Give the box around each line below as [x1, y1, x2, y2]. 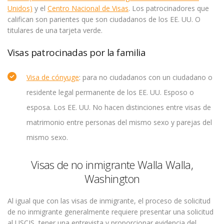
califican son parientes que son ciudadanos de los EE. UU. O [7, 14, 200, 24]
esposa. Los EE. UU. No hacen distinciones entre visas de [26, 102, 211, 112]
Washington [84, 171, 140, 186]
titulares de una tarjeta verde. [7, 25, 102, 35]
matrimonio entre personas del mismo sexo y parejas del [26, 117, 212, 127]
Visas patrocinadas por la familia [7, 46, 146, 59]
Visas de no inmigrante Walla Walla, [31, 157, 193, 172]
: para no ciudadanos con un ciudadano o [79, 72, 212, 82]
